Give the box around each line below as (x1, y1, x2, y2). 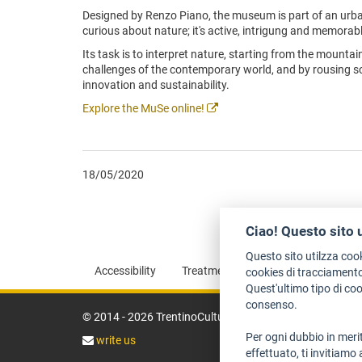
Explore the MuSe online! (82, 102, 207, 116)
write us (94, 334, 136, 347)
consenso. (246, 298, 297, 312)
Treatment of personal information (182, 264, 354, 278)
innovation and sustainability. (82, 78, 229, 92)
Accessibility (95, 264, 156, 278)
